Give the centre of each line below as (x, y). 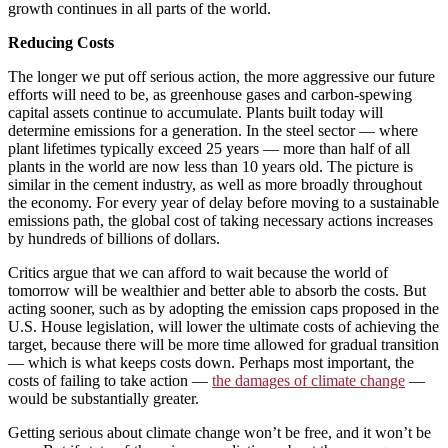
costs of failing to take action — (110, 380)
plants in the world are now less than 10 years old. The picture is (210, 166)
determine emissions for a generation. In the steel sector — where (213, 130)
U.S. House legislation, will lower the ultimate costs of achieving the (223, 326)
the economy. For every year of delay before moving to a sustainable (223, 202)
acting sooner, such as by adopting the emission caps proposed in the (223, 308)
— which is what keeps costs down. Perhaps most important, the (211, 362)
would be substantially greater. (103, 398)
